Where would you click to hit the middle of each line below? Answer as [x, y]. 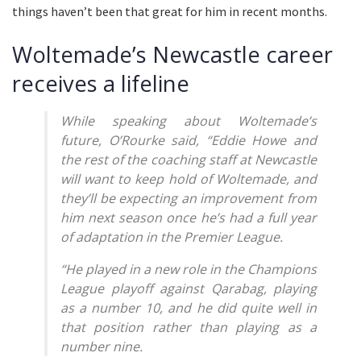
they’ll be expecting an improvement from [189, 198]
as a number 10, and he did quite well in [189, 307]
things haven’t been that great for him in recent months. [170, 11]
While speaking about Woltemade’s [189, 120]
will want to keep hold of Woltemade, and [189, 178]
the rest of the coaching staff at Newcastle [189, 159]
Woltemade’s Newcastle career [172, 54]
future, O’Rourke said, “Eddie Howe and [189, 140]
